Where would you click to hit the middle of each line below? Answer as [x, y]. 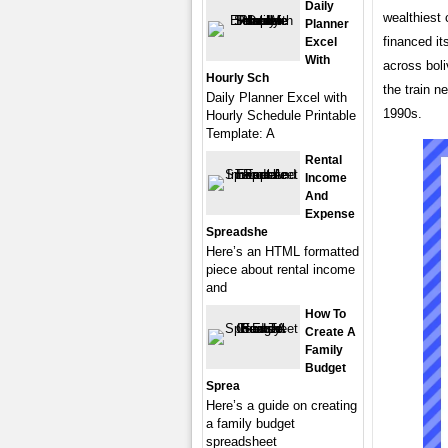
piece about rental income [280, 269]
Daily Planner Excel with [276, 97]
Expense [330, 214]
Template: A [240, 133]
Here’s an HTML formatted [282, 251]
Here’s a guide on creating [281, 405]
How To [325, 314]
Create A [330, 332]
